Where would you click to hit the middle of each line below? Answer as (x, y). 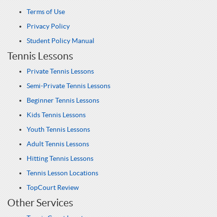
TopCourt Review (53, 187)
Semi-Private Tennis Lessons (69, 86)
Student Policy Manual (61, 41)
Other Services (40, 203)
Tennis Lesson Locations (62, 173)
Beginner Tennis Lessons (63, 100)
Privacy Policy (48, 26)
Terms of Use (46, 12)
